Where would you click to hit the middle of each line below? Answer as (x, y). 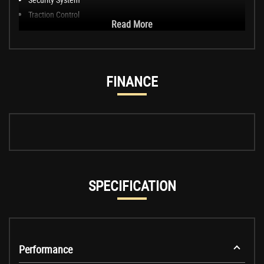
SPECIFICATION (132, 186)
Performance (46, 250)
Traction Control (54, 15)
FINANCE (132, 82)
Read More (132, 24)
